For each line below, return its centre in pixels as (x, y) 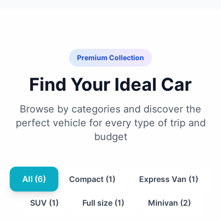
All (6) (34, 179)
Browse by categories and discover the (110, 109)
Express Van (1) (169, 179)
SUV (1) (44, 203)
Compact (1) (92, 179)
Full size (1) (103, 203)
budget (110, 136)
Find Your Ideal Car (110, 84)
